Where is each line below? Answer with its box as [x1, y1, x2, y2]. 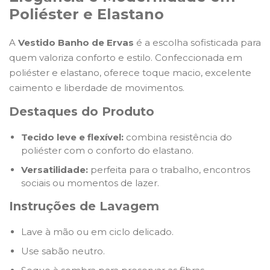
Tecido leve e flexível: [21, 131, 124, 143]
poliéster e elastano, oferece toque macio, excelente [9, 66, 251, 78]
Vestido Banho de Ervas [18, 36, 136, 48]
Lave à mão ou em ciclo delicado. [21, 225, 174, 237]
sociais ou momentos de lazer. [21, 177, 159, 189]
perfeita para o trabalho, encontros [88, 163, 250, 175]
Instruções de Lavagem [9, 198, 159, 213]
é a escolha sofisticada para [136, 36, 261, 48]
